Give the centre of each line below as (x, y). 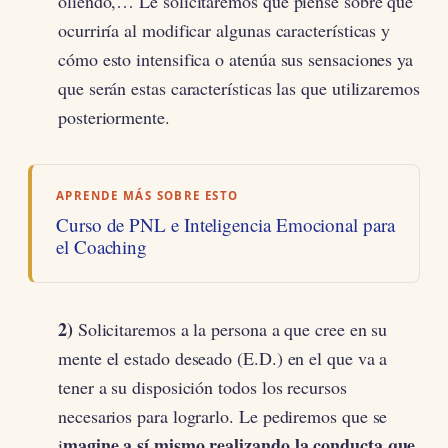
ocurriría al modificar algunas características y (224, 30)
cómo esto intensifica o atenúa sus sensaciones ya (236, 59)
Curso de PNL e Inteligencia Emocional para (225, 225)
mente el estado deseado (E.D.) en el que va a (223, 358)
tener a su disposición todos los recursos (202, 387)
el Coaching (102, 247)
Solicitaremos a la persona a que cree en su (230, 329)
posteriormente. (114, 117)
